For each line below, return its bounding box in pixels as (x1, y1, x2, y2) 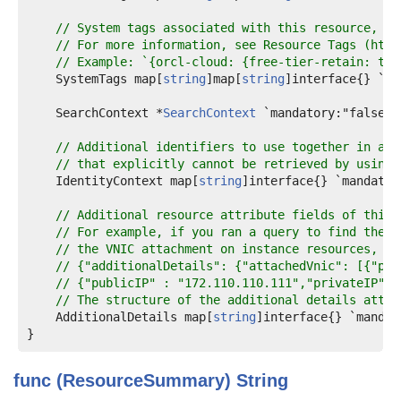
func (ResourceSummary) (13, 371, 236, 390)
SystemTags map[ (27, 72, 163, 86)
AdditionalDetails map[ (27, 310, 213, 324)
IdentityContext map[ (27, 174, 199, 188)
